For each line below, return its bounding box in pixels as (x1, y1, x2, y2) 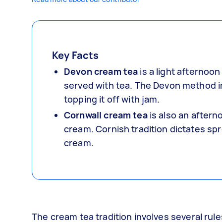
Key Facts (52, 49, 99, 62)
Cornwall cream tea (64, 109, 148, 121)
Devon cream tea (64, 65, 138, 77)
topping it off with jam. (64, 93, 160, 105)
